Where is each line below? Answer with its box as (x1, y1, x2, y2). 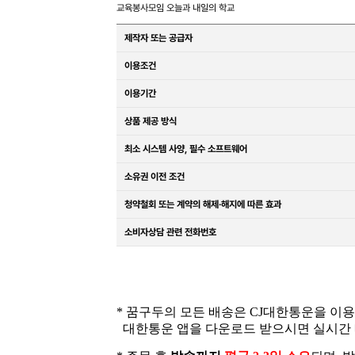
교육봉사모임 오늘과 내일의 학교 (116, 2, 235, 13)
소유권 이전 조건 (124, 171, 185, 182)
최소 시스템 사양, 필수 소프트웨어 (124, 143, 247, 155)
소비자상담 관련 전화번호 (124, 227, 216, 238)
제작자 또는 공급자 (124, 32, 193, 44)
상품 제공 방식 (124, 116, 177, 127)
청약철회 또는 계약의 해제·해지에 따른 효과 (124, 199, 281, 210)
